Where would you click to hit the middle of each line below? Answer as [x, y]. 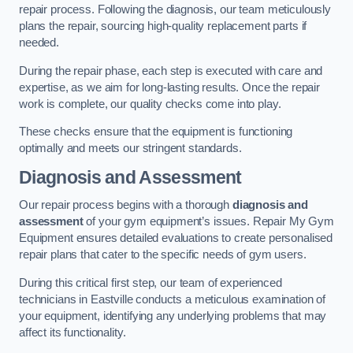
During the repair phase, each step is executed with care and [171, 71]
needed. [39, 43]
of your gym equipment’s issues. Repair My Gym [208, 222]
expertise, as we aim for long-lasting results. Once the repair [169, 87]
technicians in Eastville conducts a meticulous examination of [173, 299]
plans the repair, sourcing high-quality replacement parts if [163, 26]
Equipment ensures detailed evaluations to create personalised [176, 238]
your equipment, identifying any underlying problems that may [173, 316]
